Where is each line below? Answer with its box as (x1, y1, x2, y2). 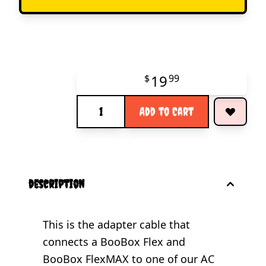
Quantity (76, 94, 115, 108)
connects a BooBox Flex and (43, 234, 185, 249)
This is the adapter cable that (43, 217, 190, 232)
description (28, 176, 84, 191)
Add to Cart (140, 104, 194, 118)
